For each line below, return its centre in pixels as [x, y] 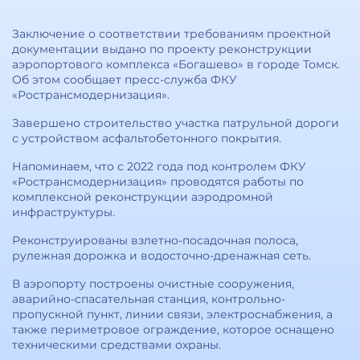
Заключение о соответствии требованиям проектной [172, 34]
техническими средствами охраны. [117, 345]
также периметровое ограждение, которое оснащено [173, 329]
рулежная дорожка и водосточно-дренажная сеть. [162, 256]
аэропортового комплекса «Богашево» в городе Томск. [176, 64]
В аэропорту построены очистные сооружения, [153, 284]
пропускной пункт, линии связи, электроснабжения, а [172, 314]
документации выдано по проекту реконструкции [162, 49]
